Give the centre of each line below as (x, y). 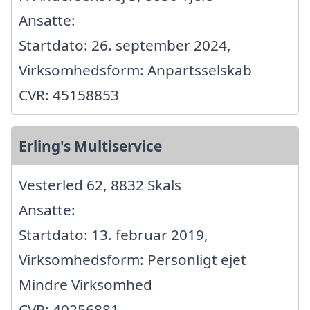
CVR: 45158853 (69, 94)
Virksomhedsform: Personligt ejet (133, 259)
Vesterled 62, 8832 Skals (100, 184)
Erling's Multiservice (90, 146)
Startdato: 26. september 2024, (125, 45)
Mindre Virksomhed (85, 284)
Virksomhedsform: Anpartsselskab (135, 70)
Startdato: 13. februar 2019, (113, 234)
